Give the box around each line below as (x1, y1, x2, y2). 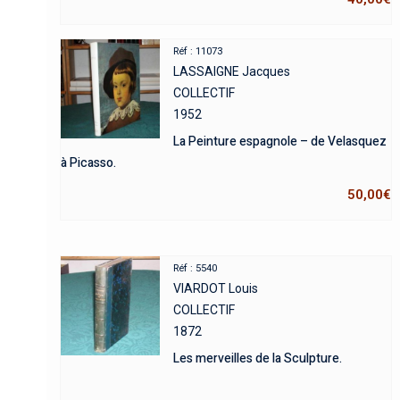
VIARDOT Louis (173, 281, 259, 296)
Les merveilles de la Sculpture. (173, 349, 343, 369)
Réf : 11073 (173, 46, 223, 58)
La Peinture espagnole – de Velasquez (173, 132, 387, 152)
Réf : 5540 (173, 262, 218, 275)
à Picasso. (61, 154, 116, 173)
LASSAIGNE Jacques (173, 64, 291, 79)
